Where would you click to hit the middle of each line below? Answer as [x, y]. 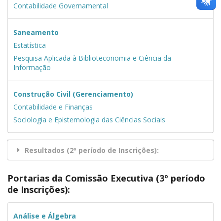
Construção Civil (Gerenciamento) [73, 94]
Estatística [29, 45]
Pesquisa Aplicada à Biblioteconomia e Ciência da [92, 58]
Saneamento [36, 32]
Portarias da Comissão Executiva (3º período [106, 178]
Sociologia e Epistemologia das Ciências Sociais [89, 119]
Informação [32, 67]
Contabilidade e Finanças [53, 107]
